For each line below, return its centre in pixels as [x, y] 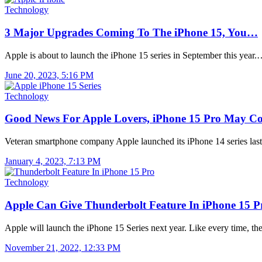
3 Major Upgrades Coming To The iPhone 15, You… [131, 32]
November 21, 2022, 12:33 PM [63, 247]
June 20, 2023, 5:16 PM [49, 75]
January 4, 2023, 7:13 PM [53, 161]
